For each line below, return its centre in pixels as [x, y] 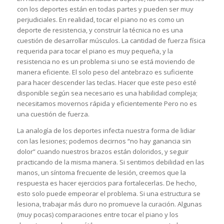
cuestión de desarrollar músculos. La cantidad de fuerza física [111, 41]
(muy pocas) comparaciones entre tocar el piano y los [97, 214]
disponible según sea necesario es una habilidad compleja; [107, 93]
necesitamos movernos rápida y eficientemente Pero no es [107, 104]
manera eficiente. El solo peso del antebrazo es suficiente [105, 72]
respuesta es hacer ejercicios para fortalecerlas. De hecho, [106, 183]
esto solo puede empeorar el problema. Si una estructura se [108, 193]
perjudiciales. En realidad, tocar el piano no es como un [100, 20]
